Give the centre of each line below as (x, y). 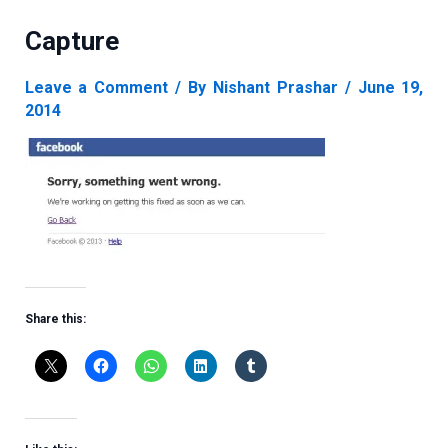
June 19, (390, 87)
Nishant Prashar (278, 87)
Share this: (55, 319)
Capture (71, 41)
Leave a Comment (96, 87)
